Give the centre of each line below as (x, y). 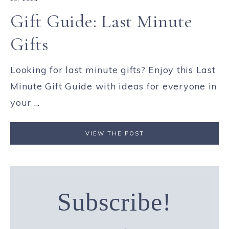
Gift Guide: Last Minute (101, 21)
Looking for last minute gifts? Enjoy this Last (113, 70)
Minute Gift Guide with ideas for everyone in (113, 86)
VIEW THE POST (114, 133)
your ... (25, 102)
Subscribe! (114, 202)
